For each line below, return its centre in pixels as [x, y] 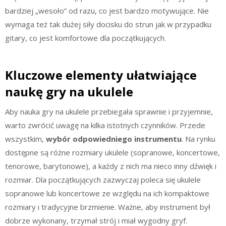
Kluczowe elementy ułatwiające [101, 75]
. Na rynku [199, 138]
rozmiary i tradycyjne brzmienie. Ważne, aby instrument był [108, 207]
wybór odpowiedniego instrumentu [114, 138]
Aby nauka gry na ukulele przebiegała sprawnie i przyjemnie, [109, 111]
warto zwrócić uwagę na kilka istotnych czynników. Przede [105, 125]
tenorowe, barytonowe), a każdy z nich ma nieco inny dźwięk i [111, 166]
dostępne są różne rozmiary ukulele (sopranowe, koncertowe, [112, 152]
